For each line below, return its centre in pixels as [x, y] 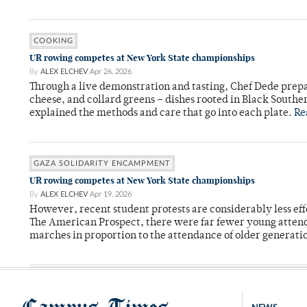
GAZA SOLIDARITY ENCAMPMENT [102, 164]
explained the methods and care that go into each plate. [162, 114]
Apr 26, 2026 [111, 72]
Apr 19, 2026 [111, 195]
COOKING [53, 41]
